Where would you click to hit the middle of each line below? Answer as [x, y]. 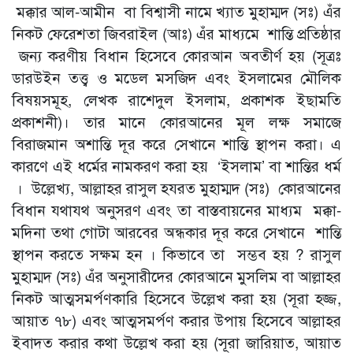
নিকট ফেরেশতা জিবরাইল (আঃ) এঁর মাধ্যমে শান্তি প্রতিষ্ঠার [176, 33]
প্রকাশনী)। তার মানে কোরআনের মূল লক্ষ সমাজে [176, 121]
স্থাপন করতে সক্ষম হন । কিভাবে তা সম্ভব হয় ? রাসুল [176, 254]
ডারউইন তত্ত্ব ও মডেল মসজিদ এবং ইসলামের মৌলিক [176, 77]
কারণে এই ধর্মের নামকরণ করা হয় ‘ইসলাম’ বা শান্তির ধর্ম [176, 165]
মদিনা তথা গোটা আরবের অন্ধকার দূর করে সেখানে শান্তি [176, 232]
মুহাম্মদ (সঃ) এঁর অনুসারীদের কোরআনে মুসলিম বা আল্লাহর [176, 276]
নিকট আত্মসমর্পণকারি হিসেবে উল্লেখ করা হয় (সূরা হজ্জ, [176, 298]
